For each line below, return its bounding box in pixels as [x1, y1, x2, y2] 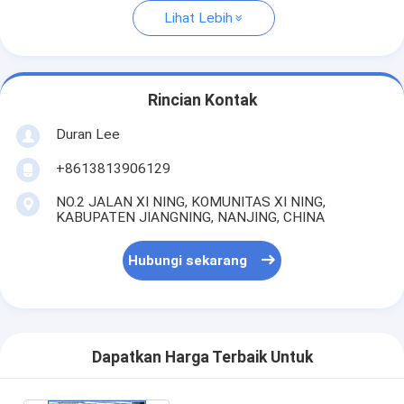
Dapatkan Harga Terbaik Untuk [91, 348, 313, 367]
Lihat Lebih [163, 10, 233, 27]
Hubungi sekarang [128, 252, 248, 270]
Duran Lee [55, 125, 120, 142]
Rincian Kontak [147, 91, 257, 110]
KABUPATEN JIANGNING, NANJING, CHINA [55, 208, 325, 225]
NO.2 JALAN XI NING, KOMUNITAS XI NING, [55, 193, 326, 210]
